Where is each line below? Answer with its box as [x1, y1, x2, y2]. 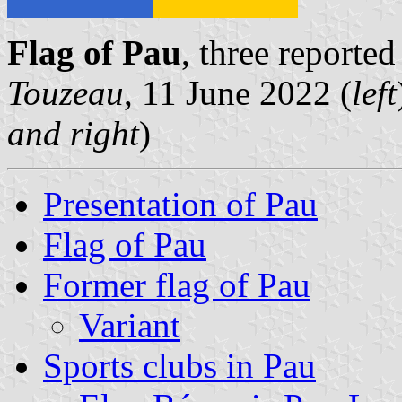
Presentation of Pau [43, 184, 318, 223]
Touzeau [7, 73, 124, 112]
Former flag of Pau [43, 265, 310, 304]
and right [7, 113, 139, 153]
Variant [79, 305, 180, 345]
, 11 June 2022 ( [124, 73, 352, 112]
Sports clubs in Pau [43, 345, 316, 385]
